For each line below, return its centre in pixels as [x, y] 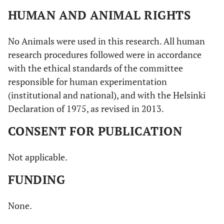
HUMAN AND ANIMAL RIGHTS [99, 15]
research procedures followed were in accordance [105, 54]
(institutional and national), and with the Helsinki [107, 95]
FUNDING [37, 179]
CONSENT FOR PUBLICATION [95, 131]
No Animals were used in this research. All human [106, 41]
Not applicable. [38, 157]
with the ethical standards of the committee [95, 68]
